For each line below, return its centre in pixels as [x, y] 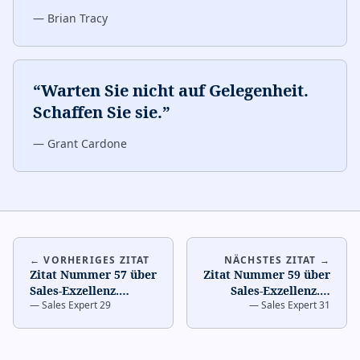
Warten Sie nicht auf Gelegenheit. [175, 90]
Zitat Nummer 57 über [93, 274]
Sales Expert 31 [296, 305]
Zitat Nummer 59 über [267, 274]
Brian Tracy [78, 18]
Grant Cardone [87, 143]
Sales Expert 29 [76, 305]
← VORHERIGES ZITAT [90, 260]
